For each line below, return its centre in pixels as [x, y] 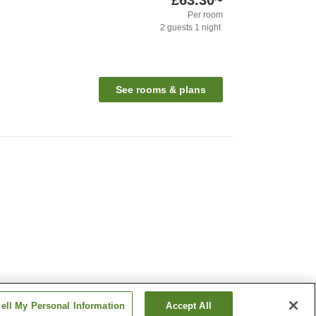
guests [179, 28]
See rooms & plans [161, 90]
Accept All [189, 306]
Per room [205, 15]
